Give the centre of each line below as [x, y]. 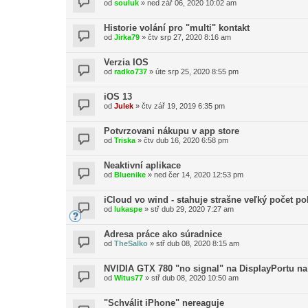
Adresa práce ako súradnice [163, 234]
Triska [125, 140]
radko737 [131, 71]
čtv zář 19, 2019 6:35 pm [183, 106]
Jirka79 [127, 37]
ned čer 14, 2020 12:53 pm [199, 175]
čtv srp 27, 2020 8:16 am [189, 37]
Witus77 [129, 278]
